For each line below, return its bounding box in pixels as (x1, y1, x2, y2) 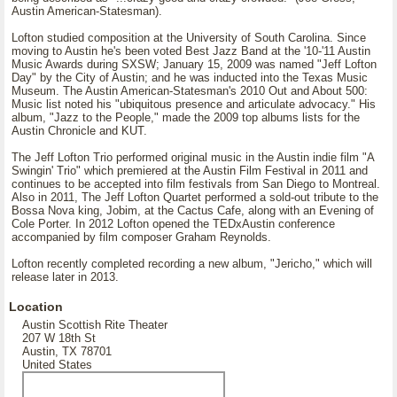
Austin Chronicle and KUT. (12, 124, 147, 137)
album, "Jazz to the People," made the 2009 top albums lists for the (12, 111, 360, 124)
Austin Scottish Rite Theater (22, 318, 167, 331)
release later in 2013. (12, 270, 119, 284)
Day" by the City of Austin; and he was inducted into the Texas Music (12, 71, 368, 84)
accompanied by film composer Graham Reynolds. (12, 230, 271, 244)
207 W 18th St (22, 331, 96, 345)
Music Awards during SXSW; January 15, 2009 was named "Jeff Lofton (12, 58, 377, 71)
